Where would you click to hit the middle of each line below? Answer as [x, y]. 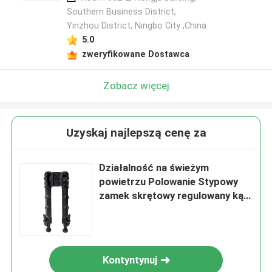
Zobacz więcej [136, 85]
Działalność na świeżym [154, 168]
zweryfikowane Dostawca [135, 54]
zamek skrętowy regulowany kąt [174, 196]
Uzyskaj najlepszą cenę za [136, 133]
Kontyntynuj [130, 260]
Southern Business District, [121, 12]
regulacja [121, 210]
